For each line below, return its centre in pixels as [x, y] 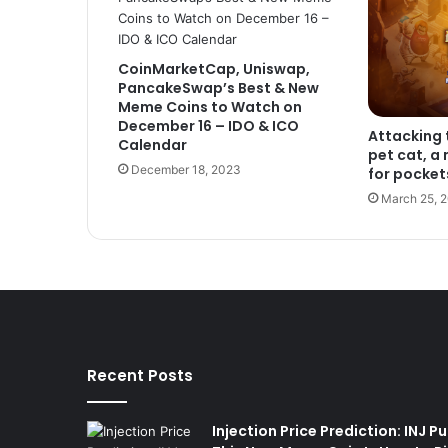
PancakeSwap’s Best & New [218, 88]
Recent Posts [140, 375]
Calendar [152, 145]
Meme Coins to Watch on [210, 107]
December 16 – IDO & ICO [208, 126]
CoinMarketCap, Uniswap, [214, 69]
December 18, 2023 [186, 169]
